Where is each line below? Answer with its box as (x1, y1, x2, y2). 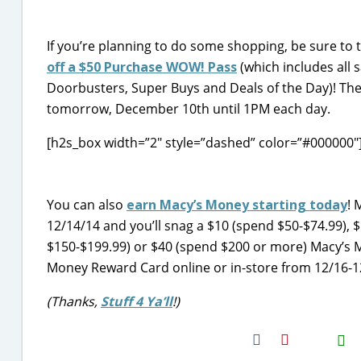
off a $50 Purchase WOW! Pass (47, 58, 237, 76)
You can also (47, 196, 127, 214)
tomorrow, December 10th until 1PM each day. (47, 100, 330, 118)
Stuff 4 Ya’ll (101, 293, 172, 310)
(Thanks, (47, 293, 101, 310)
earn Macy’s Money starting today (127, 196, 347, 214)
